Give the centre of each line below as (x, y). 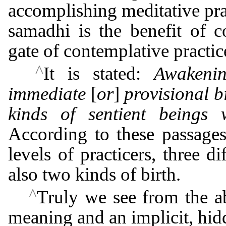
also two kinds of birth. (94, 174)
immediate (47, 93)
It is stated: (99, 73)
